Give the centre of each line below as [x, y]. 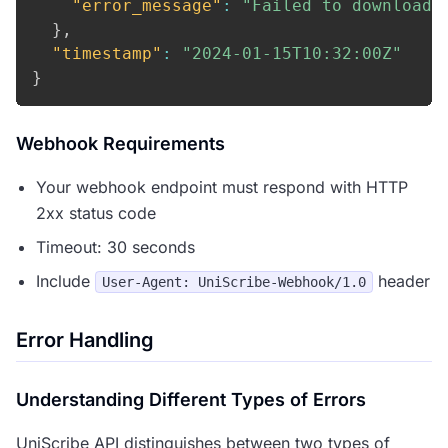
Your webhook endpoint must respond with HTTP [222, 187]
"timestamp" [107, 53]
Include [65, 281]
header [401, 281]
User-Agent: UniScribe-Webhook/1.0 [234, 282]
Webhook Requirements [120, 143]
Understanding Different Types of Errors [191, 399]
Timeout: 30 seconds [115, 247]
